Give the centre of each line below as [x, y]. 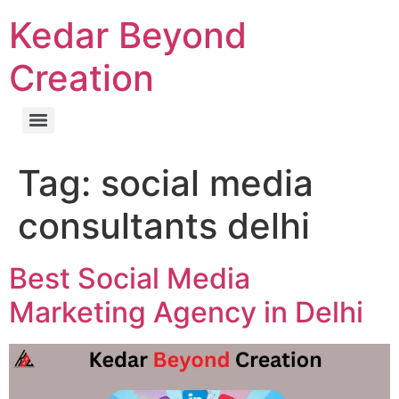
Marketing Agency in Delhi [186, 312]
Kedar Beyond [128, 35]
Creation [81, 78]
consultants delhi [164, 226]
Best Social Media [130, 278]
